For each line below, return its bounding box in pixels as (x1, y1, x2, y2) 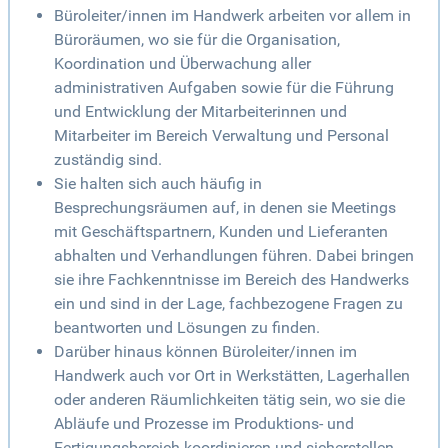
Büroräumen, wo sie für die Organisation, (54, 30, 340, 50)
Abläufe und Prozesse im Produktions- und (54, 414, 354, 434)
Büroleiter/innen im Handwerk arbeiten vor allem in (54, 6, 411, 26)
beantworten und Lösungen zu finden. (54, 318, 320, 338)
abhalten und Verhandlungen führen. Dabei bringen (54, 246, 414, 266)
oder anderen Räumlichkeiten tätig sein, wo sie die (54, 390, 405, 410)
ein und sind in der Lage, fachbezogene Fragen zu (54, 294, 403, 314)
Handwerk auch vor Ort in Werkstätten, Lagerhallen (54, 366, 410, 386)
